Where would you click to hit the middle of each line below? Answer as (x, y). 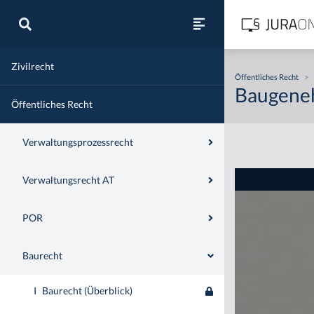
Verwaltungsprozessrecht (78, 142)
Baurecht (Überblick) (87, 291)
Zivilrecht (33, 66)
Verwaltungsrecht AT (68, 180)
